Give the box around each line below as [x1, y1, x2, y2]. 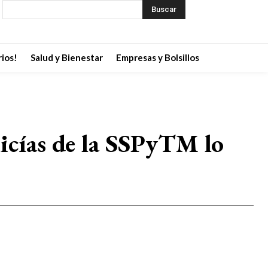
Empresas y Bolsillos [116, 52, 199, 63]
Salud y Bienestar [31, 52, 103, 63]
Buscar [151, 4, 176, 14]
